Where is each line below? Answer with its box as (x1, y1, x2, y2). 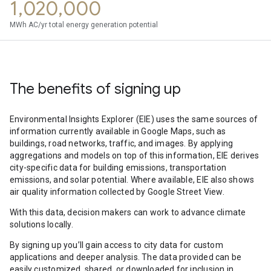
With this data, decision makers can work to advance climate (10, 207, 246, 217)
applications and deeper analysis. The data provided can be (10, 252, 242, 262)
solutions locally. (10, 220, 73, 229)
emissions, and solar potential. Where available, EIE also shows (10, 175, 255, 184)
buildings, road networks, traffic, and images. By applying (10, 139, 233, 148)
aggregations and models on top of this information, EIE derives (10, 151, 260, 160)
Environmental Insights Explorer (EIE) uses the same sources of (10, 114, 258, 124)
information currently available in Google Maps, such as (10, 126, 226, 136)
